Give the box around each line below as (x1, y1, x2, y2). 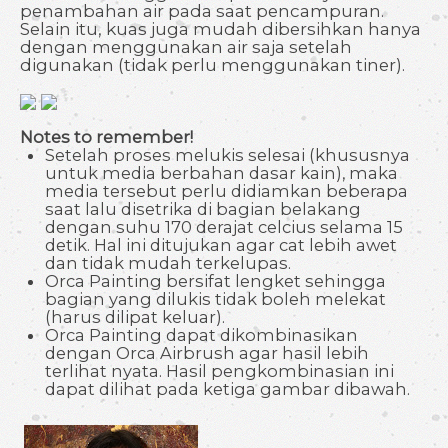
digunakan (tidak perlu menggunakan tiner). (20, 54, 405, 75)
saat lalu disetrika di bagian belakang (45, 199, 361, 220)
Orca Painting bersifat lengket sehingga (45, 271, 386, 292)
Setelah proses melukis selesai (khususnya (45, 145, 410, 166)
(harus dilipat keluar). (45, 307, 225, 328)
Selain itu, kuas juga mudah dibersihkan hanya (20, 18, 421, 39)
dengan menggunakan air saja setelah (20, 36, 352, 57)
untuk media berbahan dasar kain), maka (45, 163, 398, 184)
